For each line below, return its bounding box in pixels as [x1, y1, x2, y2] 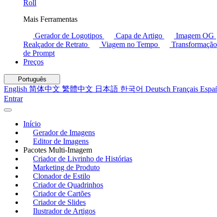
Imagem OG [174, 31, 216, 40]
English [4, 85, 29, 93]
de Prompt [23, 49, 55, 57]
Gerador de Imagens [33, 128, 95, 137]
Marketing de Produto [33, 163, 100, 171]
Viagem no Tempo [99, 40, 160, 48]
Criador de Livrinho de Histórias [33, 155, 132, 163]
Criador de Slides [33, 198, 86, 206]
